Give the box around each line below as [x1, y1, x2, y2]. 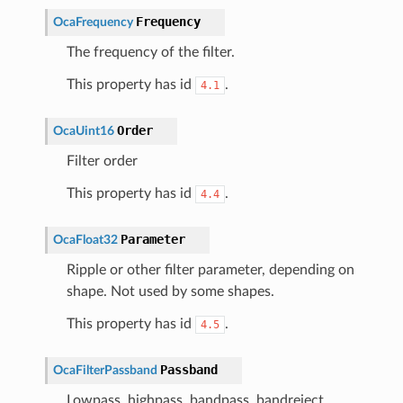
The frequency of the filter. [66, 44, 235, 59]
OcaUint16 [52, 123, 114, 138]
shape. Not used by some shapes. [66, 283, 274, 299]
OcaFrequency [52, 14, 133, 29]
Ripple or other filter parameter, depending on [66, 262, 354, 277]
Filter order [66, 153, 138, 168]
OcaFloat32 [52, 232, 118, 246]
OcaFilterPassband [52, 363, 157, 377]
